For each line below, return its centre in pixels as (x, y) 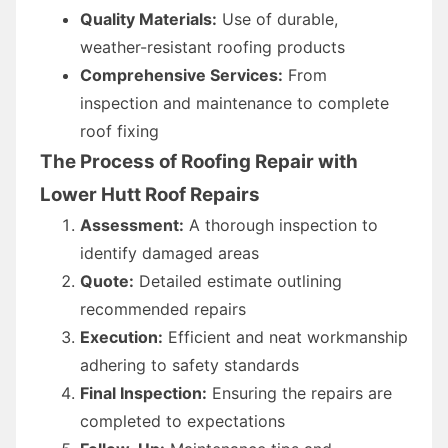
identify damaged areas (169, 252)
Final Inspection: (143, 392)
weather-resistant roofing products (212, 46)
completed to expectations (182, 420)
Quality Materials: (148, 18)
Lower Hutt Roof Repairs (150, 194)
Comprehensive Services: (181, 74)
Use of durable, (277, 18)
